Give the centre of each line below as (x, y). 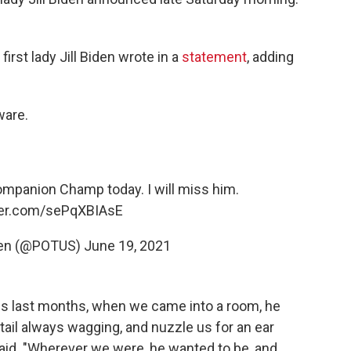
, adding (270, 57)
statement (214, 57)
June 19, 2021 (127, 246)
